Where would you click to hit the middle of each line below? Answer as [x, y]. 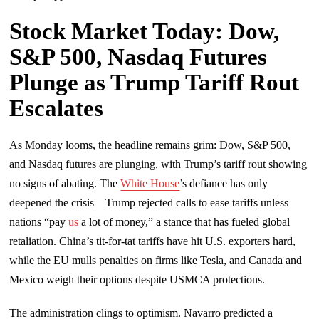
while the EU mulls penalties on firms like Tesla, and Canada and [156, 260]
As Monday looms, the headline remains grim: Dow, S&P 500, [150, 145]
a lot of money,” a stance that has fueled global [184, 221]
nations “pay [39, 221]
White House [150, 183]
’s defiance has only [224, 183]
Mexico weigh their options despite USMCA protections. [137, 279]
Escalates [57, 108]
